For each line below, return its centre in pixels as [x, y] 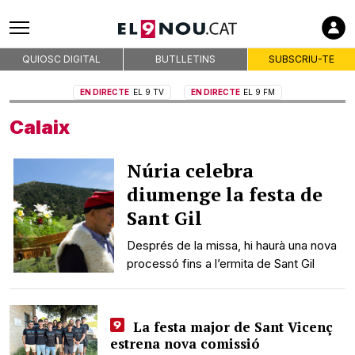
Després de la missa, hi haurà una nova [232, 245]
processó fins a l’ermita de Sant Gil [221, 263]
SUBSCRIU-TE [301, 59]
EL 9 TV [148, 92]
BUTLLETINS [185, 59]
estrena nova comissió [185, 344]
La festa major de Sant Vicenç [231, 327]
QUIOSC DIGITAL [62, 59]
